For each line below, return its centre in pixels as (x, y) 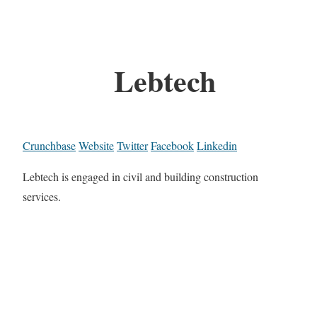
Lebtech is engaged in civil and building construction (140, 177)
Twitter (132, 146)
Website (96, 146)
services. (42, 197)
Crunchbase (49, 146)
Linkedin (217, 146)
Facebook (172, 146)
